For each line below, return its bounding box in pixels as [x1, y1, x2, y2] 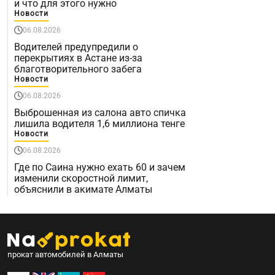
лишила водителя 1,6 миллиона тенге [14, 117, 185, 130]
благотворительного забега [14, 63, 142, 75]
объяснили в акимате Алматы [14, 183, 152, 195]
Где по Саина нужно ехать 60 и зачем [14, 161, 185, 173]
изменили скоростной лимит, [14, 172, 148, 184]
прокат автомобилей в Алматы [7, 250, 123, 260]
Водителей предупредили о [14, 41, 138, 53]
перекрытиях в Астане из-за [14, 52, 142, 64]
